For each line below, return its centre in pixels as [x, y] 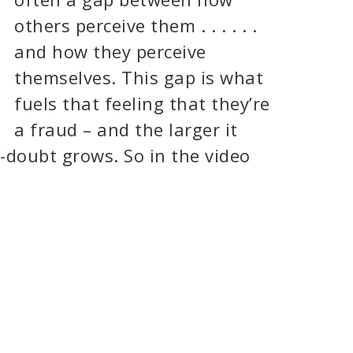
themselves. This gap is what [139, 77]
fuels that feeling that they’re [142, 103]
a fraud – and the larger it [126, 129]
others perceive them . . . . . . [136, 25]
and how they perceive [110, 51]
